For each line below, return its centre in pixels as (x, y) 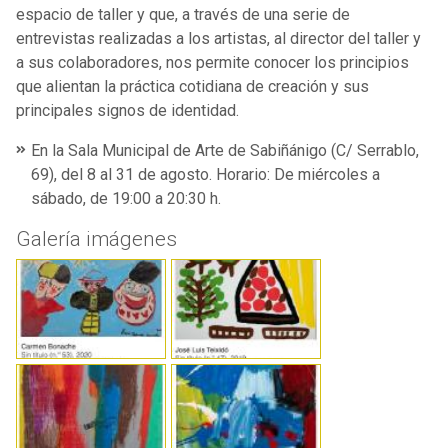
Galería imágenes (96, 238)
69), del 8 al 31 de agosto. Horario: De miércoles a (205, 174)
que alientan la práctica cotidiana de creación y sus (192, 86)
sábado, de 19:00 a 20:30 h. (126, 198)
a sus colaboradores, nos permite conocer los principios (212, 62)
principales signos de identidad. (127, 110)
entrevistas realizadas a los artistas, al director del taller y (218, 38)
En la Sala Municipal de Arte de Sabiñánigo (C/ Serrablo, (225, 150)
